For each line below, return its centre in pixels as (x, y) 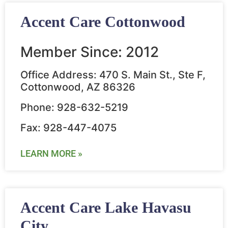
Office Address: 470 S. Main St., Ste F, (113, 75)
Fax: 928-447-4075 (68, 128)
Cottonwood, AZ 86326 (78, 87)
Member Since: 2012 (90, 52)
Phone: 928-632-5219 (74, 108)
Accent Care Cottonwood (103, 22)
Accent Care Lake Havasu (106, 208)
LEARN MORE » (51, 154)
